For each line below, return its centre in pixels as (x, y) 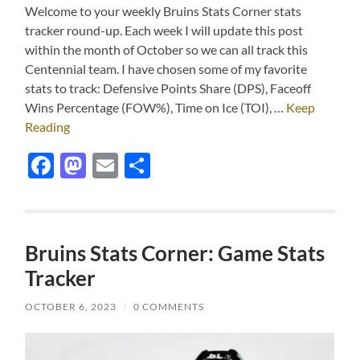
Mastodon (144, 166)
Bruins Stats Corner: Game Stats (175, 254)
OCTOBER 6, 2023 (71, 307)
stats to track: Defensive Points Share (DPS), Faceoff (168, 88)
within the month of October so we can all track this (167, 50)
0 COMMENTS (169, 307)
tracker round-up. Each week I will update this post (164, 31)
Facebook (109, 166)
